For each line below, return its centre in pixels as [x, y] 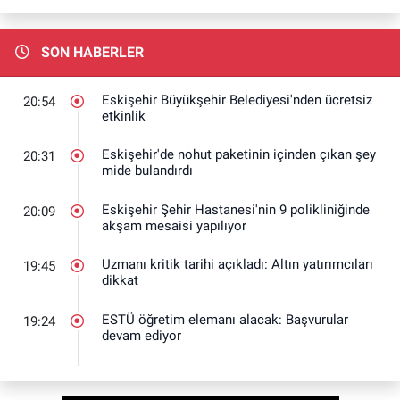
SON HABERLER [90, 52]
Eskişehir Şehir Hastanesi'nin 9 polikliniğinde [236, 209]
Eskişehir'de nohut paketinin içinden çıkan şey [239, 155]
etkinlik [124, 116]
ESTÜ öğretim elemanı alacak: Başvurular [225, 319]
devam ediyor [142, 335]
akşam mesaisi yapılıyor [174, 225]
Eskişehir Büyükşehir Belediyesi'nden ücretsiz [237, 100]
